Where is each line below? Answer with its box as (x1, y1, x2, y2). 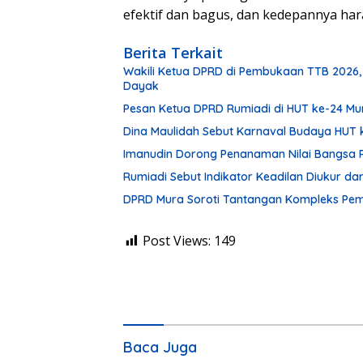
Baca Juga (123, 337, 197, 357)
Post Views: (143, 231, 211, 250)
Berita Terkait (123, 42, 223, 62)
